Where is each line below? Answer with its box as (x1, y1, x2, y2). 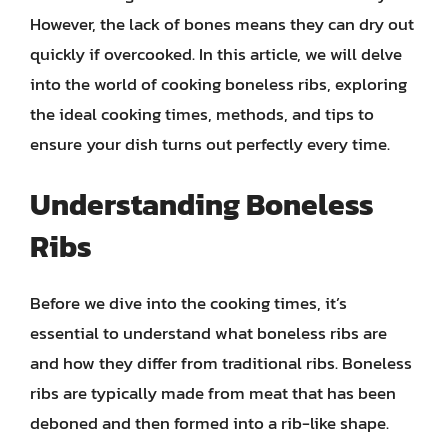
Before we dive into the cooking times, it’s (30, 290, 347, 316)
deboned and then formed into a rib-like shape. (30, 410, 389, 436)
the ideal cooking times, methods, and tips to (30, 100, 374, 127)
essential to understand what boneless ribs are (30, 320, 387, 346)
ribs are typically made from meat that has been (30, 380, 396, 406)
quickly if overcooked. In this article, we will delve (30, 40, 402, 67)
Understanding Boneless (30, 182, 374, 227)
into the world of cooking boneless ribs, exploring (30, 70, 407, 97)
